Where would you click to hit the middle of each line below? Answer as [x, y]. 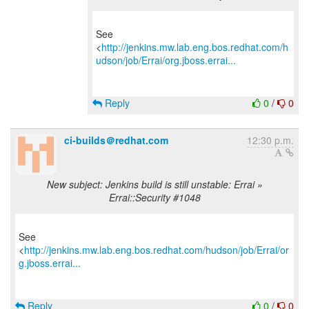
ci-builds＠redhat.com [116, 140]
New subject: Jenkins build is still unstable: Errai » [154, 184]
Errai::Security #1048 [154, 197]
